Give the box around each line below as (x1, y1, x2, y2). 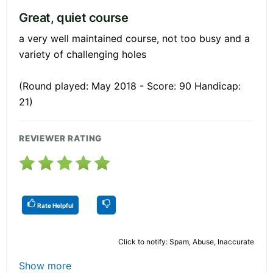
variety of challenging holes (19, 48, 146, 60)
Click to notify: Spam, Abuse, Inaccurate (118, 236, 254, 246)
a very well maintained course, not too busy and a (19, 32, 250, 44)
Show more (19, 259, 71, 272)
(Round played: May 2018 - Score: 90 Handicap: (19, 79, 241, 92)
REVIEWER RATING (19, 133, 102, 143)
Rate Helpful (36, 201, 74, 209)
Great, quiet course (19, 10, 129, 25)
